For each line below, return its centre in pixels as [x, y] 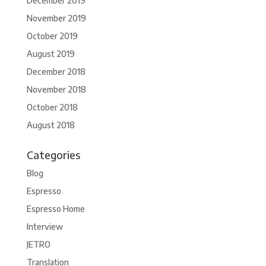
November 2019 [56, 18]
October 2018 [52, 107]
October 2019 [52, 36]
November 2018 [56, 90]
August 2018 [50, 125]
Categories [53, 155]
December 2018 [56, 72]
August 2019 [50, 54]
